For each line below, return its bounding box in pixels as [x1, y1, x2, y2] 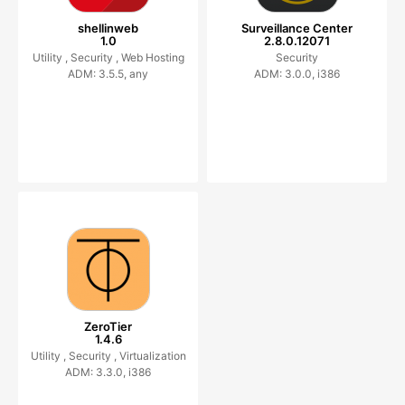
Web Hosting [120, 50, 184, 64]
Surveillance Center [241, 20, 353, 35]
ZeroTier [84, 318, 132, 334]
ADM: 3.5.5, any [68, 66, 148, 80]
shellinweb [78, 20, 138, 35]
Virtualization [118, 348, 186, 363]
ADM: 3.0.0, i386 [254, 66, 340, 80]
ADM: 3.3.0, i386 [65, 364, 151, 379]
